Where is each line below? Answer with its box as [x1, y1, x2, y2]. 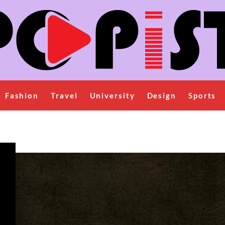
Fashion [5, 91, 39, 100]
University [89, 91, 135, 100]
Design [147, 91, 176, 100]
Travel [51, 91, 78, 100]
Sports [188, 91, 216, 100]
